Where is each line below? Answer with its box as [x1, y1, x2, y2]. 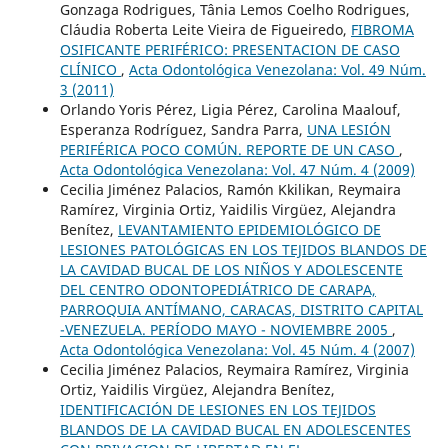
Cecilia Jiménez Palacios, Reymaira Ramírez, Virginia [59, 359, 409, 379]
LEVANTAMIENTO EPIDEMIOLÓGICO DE [117, 219, 381, 239]
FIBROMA [350, 19, 414, 39]
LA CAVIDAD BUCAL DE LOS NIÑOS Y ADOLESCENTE [59, 259, 403, 279]
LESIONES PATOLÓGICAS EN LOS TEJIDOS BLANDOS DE [59, 239, 427, 259]
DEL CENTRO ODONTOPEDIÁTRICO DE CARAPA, [59, 279, 376, 299]
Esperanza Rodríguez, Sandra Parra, [59, 119, 307, 139]
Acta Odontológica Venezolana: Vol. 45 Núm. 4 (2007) [59, 339, 415, 359]
